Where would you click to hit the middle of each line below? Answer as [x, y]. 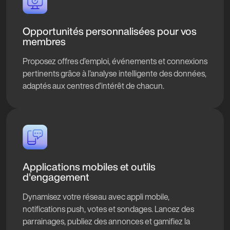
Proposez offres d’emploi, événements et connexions [115, 61]
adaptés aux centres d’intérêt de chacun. [93, 86]
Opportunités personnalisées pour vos [110, 31]
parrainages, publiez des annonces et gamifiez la [106, 221]
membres [44, 41]
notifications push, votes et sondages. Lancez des [108, 209]
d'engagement [56, 177]
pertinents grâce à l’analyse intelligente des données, [114, 73]
